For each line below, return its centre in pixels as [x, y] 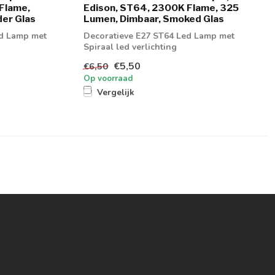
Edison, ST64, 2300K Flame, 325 [161, 7]
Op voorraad [108, 79]
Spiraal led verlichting [130, 47]
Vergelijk [116, 93]
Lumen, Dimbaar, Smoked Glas [154, 18]
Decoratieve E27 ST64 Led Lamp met [159, 36]
